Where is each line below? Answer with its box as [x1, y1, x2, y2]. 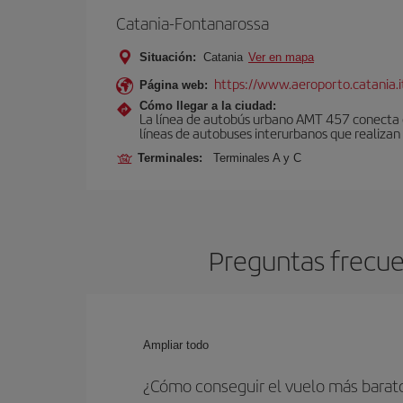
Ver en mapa [248, 50, 314, 64]
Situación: [139, 50, 196, 64]
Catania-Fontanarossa [116, 11, 269, 35]
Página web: [139, 78, 208, 92]
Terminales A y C [213, 151, 301, 165]
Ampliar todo [143, 338, 209, 352]
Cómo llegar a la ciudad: [139, 99, 276, 112]
